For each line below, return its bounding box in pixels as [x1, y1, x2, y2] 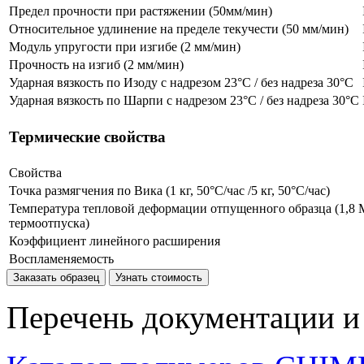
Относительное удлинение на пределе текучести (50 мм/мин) [9, 22, 349, 37]
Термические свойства [9, 128, 166, 145]
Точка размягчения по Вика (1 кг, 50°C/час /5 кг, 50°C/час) [9, 184, 330, 198]
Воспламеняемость [9, 252, 114, 266]
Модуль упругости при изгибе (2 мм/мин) [9, 40, 240, 54]
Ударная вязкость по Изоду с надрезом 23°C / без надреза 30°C [9, 76, 353, 90]
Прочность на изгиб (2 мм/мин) [9, 58, 184, 72]
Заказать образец [13, 271, 99, 284]
